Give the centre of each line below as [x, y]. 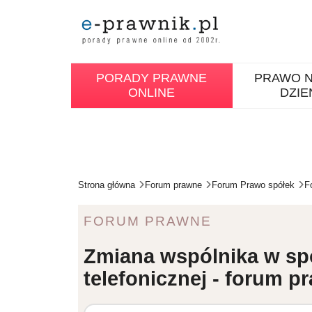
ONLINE [152, 93]
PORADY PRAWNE [152, 78]
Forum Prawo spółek [253, 185]
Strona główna [107, 185]
